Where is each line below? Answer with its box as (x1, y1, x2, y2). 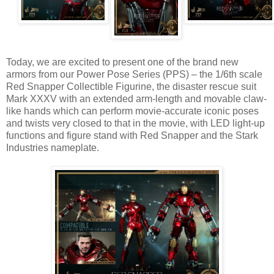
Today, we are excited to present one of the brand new (6, 56, 239, 67)
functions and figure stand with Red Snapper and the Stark (6, 130, 258, 141)
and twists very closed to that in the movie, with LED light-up (6, 117, 265, 128)
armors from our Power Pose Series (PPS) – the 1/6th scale (6, 68, 262, 80)
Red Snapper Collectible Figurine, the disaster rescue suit (6, 81, 256, 92)
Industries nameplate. (6, 142, 99, 153)
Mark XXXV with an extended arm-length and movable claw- (6, 93, 267, 104)
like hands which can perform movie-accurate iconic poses (6, 105, 259, 116)
